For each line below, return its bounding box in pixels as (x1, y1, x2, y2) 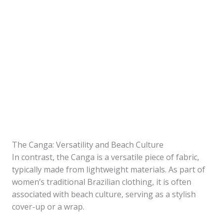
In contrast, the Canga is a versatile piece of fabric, (12, 152, 199, 163)
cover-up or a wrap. (12, 201, 84, 212)
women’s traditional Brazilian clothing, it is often (12, 176, 191, 187)
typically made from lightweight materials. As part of (12, 164, 205, 175)
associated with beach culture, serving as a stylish (12, 189, 196, 200)
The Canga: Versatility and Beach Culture (12, 139, 164, 150)
